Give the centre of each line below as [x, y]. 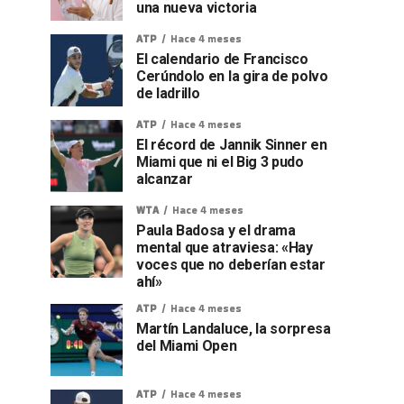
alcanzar [165, 179]
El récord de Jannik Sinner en [232, 145]
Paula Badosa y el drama [216, 230]
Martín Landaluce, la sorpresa [234, 329]
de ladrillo [168, 93]
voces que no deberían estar [231, 265]
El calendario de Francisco [222, 59]
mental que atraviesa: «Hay [225, 248]
